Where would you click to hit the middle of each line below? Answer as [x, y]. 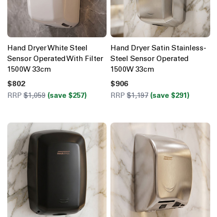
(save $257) [67, 96]
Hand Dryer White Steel [47, 48]
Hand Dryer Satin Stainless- [158, 48]
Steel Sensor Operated [149, 59]
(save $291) [170, 96]
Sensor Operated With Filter [55, 59]
